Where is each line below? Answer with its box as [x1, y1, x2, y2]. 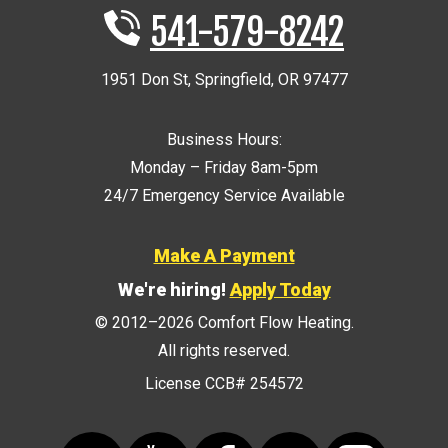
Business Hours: [166, 129, 282, 149]
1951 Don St [100, 69, 188, 89]
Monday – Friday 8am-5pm [130, 157, 318, 177]
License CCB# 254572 [144, 373, 304, 393]
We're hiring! [117, 278, 230, 300]
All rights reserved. [158, 340, 290, 360]
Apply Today [229, 278, 331, 300]
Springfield [194, 69, 271, 89]
